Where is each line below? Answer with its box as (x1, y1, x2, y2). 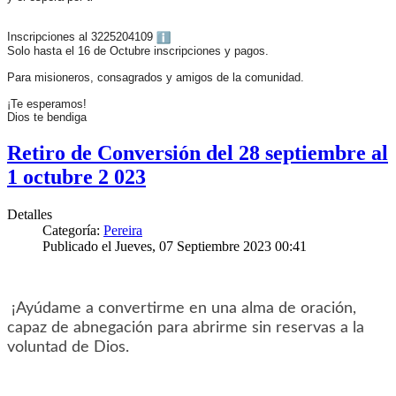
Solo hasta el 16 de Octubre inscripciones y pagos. (7, 44, 272, 58)
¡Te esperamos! (7, 97, 87, 111)
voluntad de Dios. (7, 339, 129, 355)
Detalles (7, 206, 52, 222)
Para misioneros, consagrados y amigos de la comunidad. (7, 71, 304, 85)
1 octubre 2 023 (7, 165, 146, 189)
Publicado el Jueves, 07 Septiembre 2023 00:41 (42, 238, 307, 254)
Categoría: (42, 222, 103, 238)
